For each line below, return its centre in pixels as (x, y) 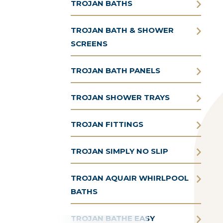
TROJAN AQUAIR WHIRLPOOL (129, 178)
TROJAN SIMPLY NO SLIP (119, 151)
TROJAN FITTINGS (107, 124)
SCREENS (89, 43)
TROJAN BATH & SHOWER (122, 30)
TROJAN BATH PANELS (115, 70)
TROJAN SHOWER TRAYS (120, 97)
